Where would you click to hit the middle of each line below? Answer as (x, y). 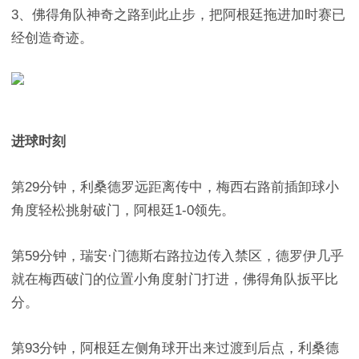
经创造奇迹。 (52, 38)
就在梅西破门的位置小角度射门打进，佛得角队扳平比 (175, 279)
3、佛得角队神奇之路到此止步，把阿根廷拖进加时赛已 (178, 15)
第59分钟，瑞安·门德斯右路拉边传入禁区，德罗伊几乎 (177, 256)
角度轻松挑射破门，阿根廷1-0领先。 (123, 210)
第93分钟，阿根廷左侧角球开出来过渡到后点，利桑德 (175, 348)
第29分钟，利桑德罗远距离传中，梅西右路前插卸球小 (175, 187)
